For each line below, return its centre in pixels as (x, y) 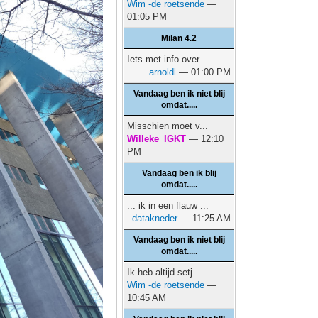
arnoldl (163, 72)
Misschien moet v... (168, 126)
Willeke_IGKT (157, 139)
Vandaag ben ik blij (179, 173)
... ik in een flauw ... (168, 205)
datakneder (155, 218)
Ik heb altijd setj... (164, 272)
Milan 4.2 (179, 38)
